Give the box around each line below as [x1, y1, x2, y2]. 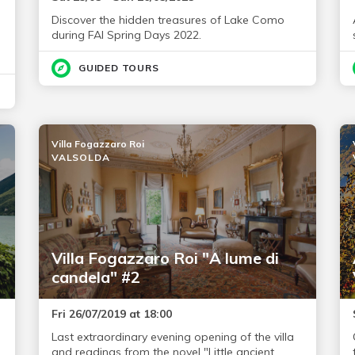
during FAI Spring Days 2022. [51, 28, 201, 42]
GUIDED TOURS [78, 62, 159, 74]
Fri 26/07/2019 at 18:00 [51, 307, 172, 321]
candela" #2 [51, 267, 140, 287]
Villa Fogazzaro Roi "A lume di [51, 248, 279, 268]
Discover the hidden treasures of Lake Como [51, 13, 284, 27]
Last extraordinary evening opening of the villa [51, 330, 294, 344]
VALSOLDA [51, 151, 110, 163]
